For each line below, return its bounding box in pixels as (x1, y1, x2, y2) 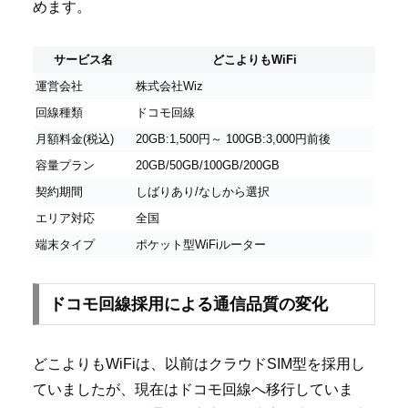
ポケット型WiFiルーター (136, 237, 266, 251)
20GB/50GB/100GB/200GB (136, 158, 280, 172)
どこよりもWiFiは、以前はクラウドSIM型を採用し (33, 356, 365, 372)
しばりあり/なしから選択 (136, 184, 270, 199)
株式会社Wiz (136, 78, 203, 93)
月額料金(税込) (36, 131, 114, 146)
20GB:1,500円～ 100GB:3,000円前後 (136, 131, 331, 146)
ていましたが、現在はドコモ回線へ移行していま (33, 382, 353, 398)
